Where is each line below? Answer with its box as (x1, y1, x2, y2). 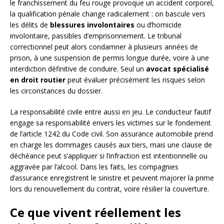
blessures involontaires (50, 20, 134, 30)
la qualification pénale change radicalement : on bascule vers (10, 9, 205, 19)
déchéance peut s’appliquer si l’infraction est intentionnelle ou (10, 151, 207, 161)
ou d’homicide (134, 20, 181, 30)
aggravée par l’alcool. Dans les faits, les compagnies (10, 162, 178, 172)
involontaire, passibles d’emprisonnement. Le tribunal (10, 31, 181, 41)
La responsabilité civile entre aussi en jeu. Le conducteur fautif (10, 107, 211, 117)
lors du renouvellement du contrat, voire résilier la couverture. (10, 184, 209, 194)
